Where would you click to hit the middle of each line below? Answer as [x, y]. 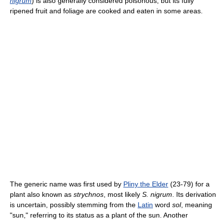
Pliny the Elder [146, 184]
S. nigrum [157, 194]
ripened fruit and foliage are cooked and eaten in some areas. [106, 11]
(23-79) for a [189, 184]
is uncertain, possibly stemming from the [74, 205]
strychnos [89, 194]
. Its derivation [194, 194]
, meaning [197, 205]
